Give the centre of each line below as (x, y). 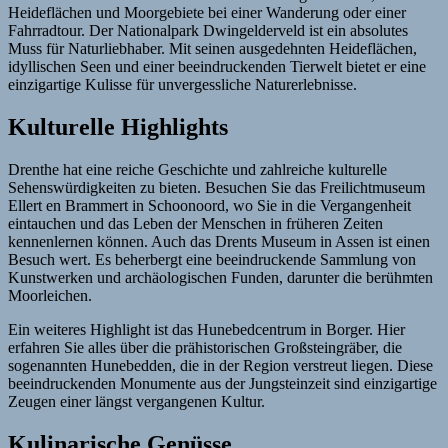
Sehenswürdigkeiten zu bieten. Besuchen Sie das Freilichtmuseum (216, 187)
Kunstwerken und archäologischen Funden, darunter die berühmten (220, 277)
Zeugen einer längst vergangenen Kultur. (136, 401)
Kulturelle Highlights (118, 126)
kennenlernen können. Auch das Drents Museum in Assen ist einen (219, 241)
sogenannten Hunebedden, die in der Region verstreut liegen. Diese (220, 365)
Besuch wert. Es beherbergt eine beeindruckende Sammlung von (212, 259)
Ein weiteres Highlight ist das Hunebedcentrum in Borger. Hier (206, 329)
